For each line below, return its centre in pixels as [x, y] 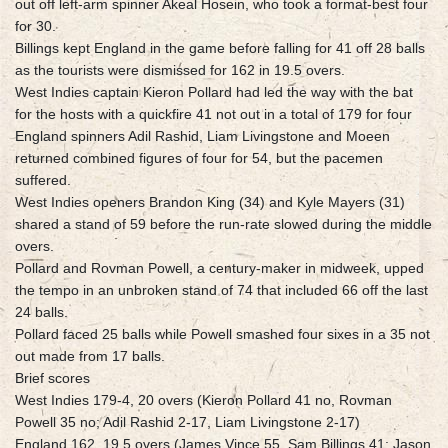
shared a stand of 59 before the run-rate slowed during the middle [223, 224]
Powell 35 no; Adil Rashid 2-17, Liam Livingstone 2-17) [187, 422]
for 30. [35, 26]
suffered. [43, 180]
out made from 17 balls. [90, 356]
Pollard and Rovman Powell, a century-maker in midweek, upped [219, 268]
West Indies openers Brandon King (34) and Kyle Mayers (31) [210, 202]
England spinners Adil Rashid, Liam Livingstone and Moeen [202, 136]
